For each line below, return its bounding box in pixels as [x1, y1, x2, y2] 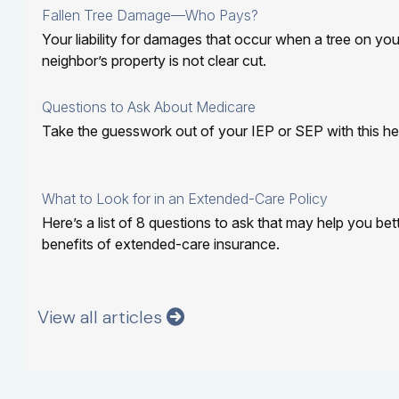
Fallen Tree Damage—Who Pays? [41, 6, 258, 25]
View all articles [37, 305, 167, 329]
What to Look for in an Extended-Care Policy [41, 190, 328, 208]
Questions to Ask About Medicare [41, 98, 256, 117]
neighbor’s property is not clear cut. [41, 52, 266, 70]
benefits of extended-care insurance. [41, 235, 280, 254]
